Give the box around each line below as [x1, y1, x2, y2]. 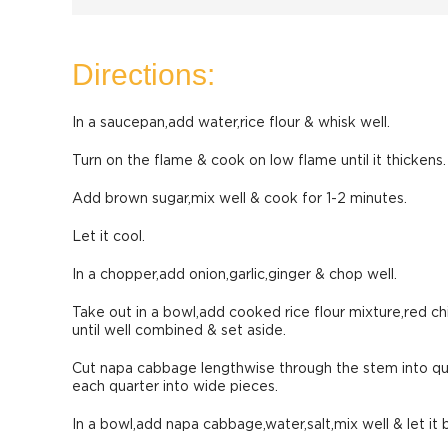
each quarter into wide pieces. [72, 380, 278, 394]
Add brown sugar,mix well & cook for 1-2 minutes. [72, 192, 407, 206]
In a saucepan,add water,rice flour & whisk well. [72, 116, 390, 130]
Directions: [72, 58, 215, 91]
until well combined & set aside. [72, 324, 286, 338]
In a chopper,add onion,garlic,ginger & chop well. [72, 268, 397, 282]
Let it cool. [72, 230, 145, 244]
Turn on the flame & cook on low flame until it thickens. [72, 154, 446, 168]
